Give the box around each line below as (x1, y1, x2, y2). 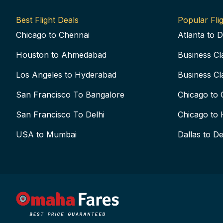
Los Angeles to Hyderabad (16, 70, 116, 80)
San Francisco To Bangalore (16, 90, 124, 100)
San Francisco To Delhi (16, 110, 105, 119)
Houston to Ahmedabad (16, 50, 107, 60)
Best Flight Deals (16, 15, 79, 25)
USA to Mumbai (16, 129, 77, 139)
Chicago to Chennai (16, 30, 90, 40)
